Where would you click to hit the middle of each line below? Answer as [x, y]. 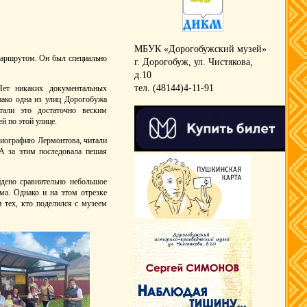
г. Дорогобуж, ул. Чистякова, [194, 62]
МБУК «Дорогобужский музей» [200, 49]
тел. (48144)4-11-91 [174, 88]
